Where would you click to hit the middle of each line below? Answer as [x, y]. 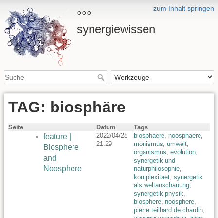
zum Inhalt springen [184, 8]
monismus [148, 144]
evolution [183, 152]
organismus [150, 152]
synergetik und [154, 161]
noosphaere [185, 136]
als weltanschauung [162, 185]
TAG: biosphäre [67, 107]
